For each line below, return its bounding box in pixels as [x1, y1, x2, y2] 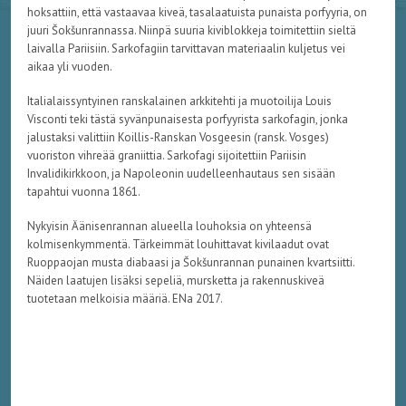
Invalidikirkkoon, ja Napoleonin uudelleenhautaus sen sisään [26, 166, 335, 182]
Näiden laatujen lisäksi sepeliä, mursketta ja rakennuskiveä [26, 273, 324, 289]
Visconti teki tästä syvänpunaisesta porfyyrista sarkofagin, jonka [26, 111, 348, 128]
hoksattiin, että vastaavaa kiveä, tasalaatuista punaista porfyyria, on [26, 5, 367, 21]
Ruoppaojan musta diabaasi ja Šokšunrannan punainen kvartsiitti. [26, 255, 354, 271]
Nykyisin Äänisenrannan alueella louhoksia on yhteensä [26, 218, 312, 235]
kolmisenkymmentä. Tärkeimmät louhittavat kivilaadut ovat [26, 237, 329, 253]
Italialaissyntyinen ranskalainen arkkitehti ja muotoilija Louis [26, 93, 332, 110]
